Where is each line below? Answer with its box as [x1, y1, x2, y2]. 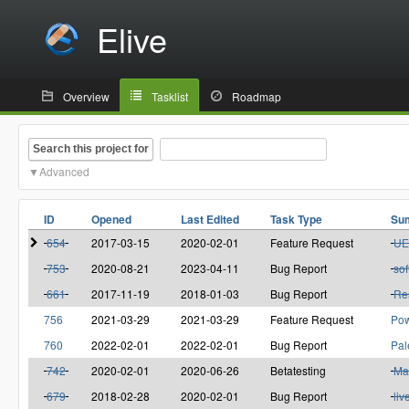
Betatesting [270, 362, 326, 379]
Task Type [270, 211, 322, 228]
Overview [63, 89, 110, 104]
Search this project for [33, 142, 149, 155]
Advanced [39, 163, 89, 180]
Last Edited [181, 211, 239, 228]
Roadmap [232, 89, 281, 104]
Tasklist [152, 89, 188, 104]
